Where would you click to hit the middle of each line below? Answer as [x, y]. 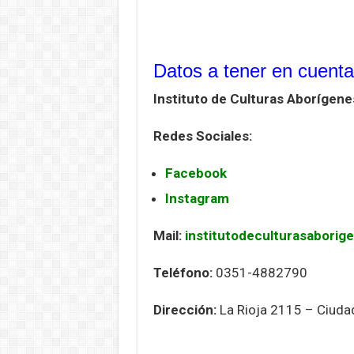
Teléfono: [183, 272]
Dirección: [185, 309]
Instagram [197, 198]
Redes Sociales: [202, 136]
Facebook [196, 173]
